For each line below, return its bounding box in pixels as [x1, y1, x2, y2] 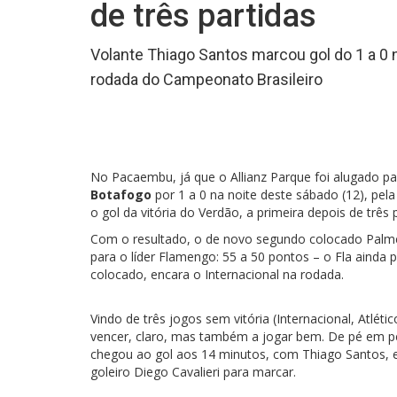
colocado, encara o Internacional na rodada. [90, 266, 344, 283]
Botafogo [90, 186, 152, 203]
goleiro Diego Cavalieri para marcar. [90, 363, 296, 380]
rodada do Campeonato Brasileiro [90, 70, 323, 89]
